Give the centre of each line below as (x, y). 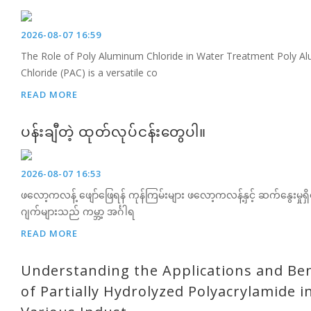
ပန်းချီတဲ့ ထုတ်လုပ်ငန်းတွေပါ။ (114, 132)
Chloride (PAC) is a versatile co (89, 73)
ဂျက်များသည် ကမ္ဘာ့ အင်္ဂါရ (78, 211)
